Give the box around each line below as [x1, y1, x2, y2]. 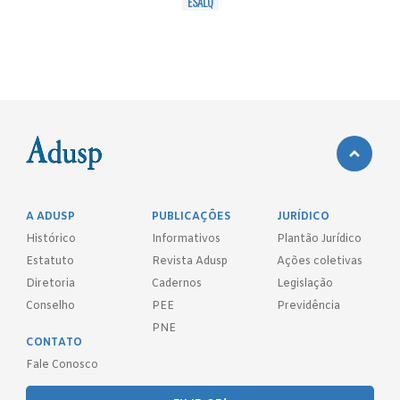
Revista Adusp [151, 254, 228, 269]
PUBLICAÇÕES [151, 209, 231, 224]
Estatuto [26, 254, 75, 269]
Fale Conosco [26, 357, 99, 372]
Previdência [277, 298, 341, 313]
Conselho [26, 298, 76, 313]
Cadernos [151, 276, 202, 291]
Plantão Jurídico [277, 231, 362, 246]
